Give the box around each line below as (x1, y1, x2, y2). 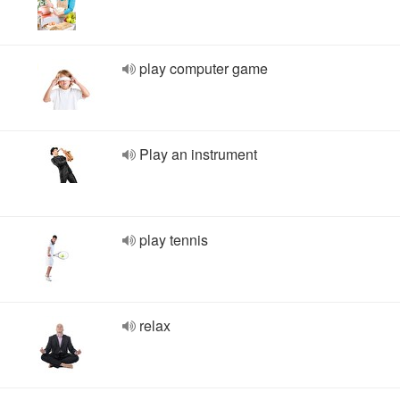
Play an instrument (139, 144, 257, 164)
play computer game (139, 58, 268, 79)
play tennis (139, 229, 208, 250)
